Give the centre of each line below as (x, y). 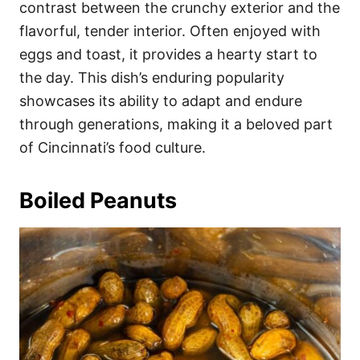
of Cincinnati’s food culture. (112, 147)
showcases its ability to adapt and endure (161, 100)
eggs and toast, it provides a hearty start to (168, 54)
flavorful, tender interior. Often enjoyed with (170, 31)
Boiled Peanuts (98, 200)
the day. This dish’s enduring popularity (152, 77)
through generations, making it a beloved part (176, 124)
